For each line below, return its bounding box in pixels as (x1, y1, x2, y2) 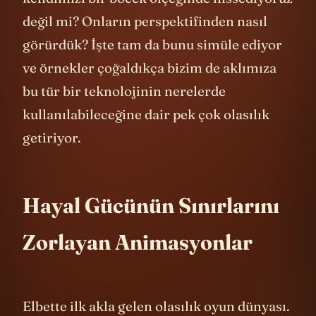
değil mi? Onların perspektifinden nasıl (23, 33, 267, 51)
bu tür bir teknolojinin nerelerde (23, 103, 226, 121)
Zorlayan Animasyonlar (23, 250, 253, 276)
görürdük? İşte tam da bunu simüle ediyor (23, 56, 282, 74)
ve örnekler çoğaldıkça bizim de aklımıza (23, 80, 276, 97)
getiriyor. (23, 150, 84, 167)
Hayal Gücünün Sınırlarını (23, 213, 279, 240)
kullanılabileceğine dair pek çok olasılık (23, 126, 269, 144)
